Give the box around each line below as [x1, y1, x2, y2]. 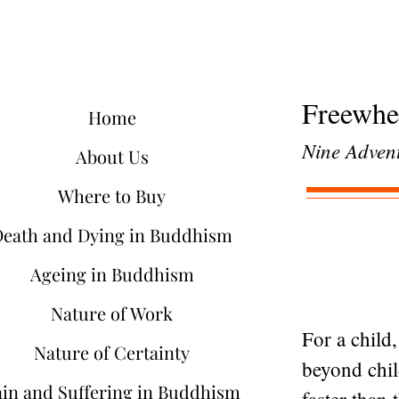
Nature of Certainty [34, 340, 190, 364]
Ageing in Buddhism [29, 262, 194, 286]
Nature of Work [51, 301, 173, 325]
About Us [75, 144, 149, 168]
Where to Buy [58, 183, 166, 208]
